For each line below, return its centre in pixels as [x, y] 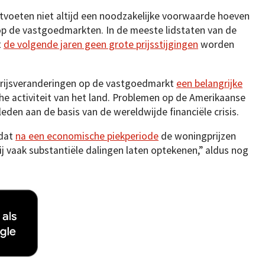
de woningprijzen [197, 136]
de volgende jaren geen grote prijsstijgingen [101, 44]
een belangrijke [209, 83]
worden [216, 44]
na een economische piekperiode [87, 136]
